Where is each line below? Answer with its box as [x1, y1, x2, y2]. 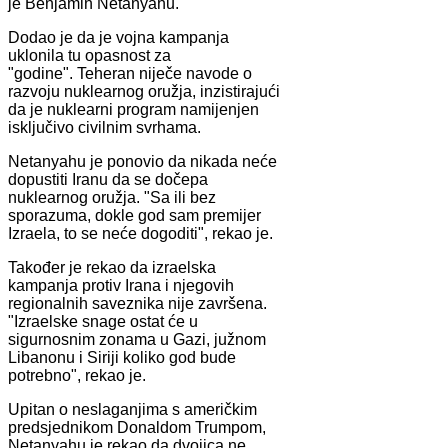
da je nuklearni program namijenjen [8, 100, 259, 118]
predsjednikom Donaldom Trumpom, [8, 418, 266, 436]
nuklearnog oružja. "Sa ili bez [8, 188, 216, 206]
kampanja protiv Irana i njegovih [8, 276, 234, 294]
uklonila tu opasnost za [8, 46, 171, 64]
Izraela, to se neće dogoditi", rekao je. [8, 224, 273, 242]
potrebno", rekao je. [8, 366, 146, 384]
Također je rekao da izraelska [8, 258, 216, 276]
